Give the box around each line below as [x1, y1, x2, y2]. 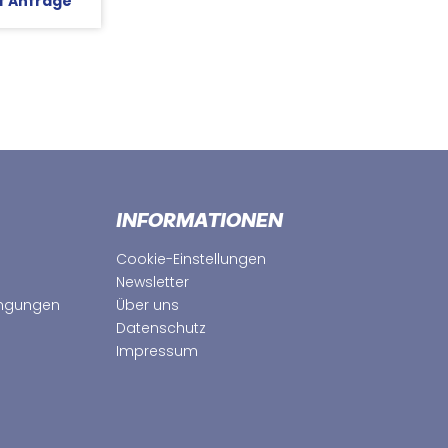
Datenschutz [116, 318, 206, 338]
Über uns [116, 295, 179, 315]
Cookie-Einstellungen [116, 249, 266, 269]
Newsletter [116, 272, 189, 292]
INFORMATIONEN [116, 212, 283, 233]
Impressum [116, 341, 198, 361]
